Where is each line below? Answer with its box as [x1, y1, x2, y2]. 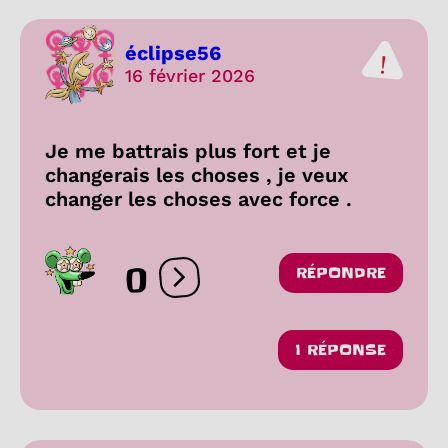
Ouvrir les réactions [178, 276, 333, 296]
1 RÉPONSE [295, 339, 386, 360]
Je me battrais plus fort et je [45, 138, 331, 163]
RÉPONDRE [296, 262, 386, 283]
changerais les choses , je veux [45, 162, 348, 187]
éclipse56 [125, 41, 221, 66]
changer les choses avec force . [45, 186, 352, 211]
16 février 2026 [125, 65, 255, 87]
